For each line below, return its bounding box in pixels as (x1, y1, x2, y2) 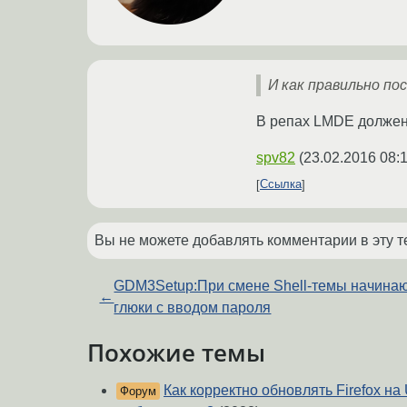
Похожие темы (87, 336, 265, 368)
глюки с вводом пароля (114, 299, 272, 315)
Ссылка (260, 177, 302, 192)
